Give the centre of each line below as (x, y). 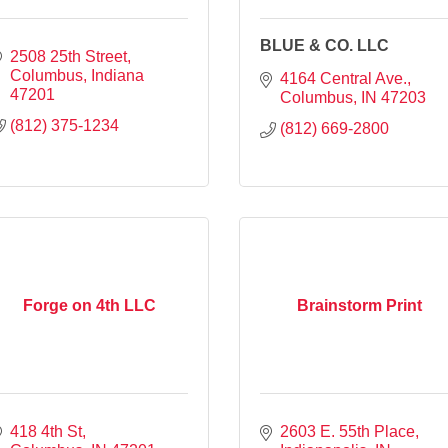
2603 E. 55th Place (347, 431)
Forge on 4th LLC (89, 305)
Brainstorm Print (359, 305)
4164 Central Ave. (343, 78)
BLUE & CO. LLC (324, 45)
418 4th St (46, 431)
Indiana (117, 75)
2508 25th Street (68, 56)
